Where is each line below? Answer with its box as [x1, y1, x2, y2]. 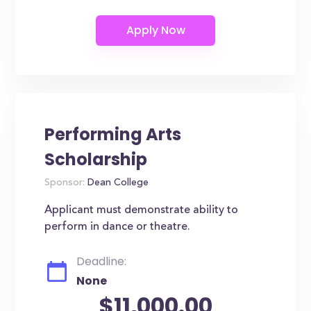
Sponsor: [44, 178, 85, 188]
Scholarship [44, 148, 148, 171]
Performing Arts [44, 123, 182, 146]
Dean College [85, 178, 149, 188]
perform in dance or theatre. [44, 221, 191, 233]
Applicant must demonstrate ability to [44, 205, 239, 216]
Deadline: [76, 253, 127, 269]
